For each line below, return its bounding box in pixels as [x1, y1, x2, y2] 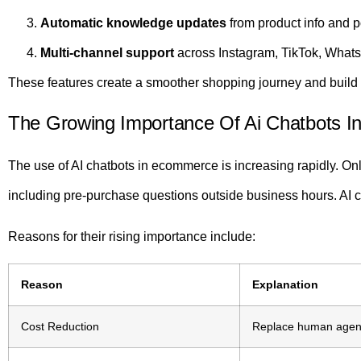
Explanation [252, 277, 318, 291]
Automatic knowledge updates [40, 15, 226, 30]
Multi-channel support [40, 45, 174, 60]
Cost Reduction [21, 319, 99, 333]
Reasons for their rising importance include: [8, 230, 255, 244]
